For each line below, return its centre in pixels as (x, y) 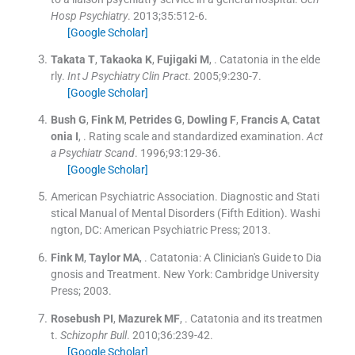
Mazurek (139, 318)
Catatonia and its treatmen (256, 318)
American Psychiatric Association (132, 196)
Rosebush (75, 318)
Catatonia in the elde (269, 59)
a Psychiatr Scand (92, 153)
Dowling (207, 119)
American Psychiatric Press (170, 229)
